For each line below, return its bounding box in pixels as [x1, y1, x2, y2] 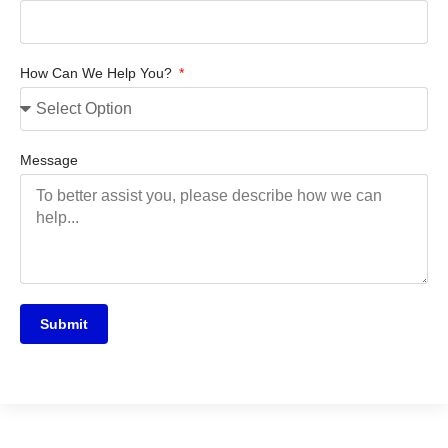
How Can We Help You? [20, 64, 176, 81]
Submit [40, 315, 88, 332]
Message [20, 151, 78, 168]
